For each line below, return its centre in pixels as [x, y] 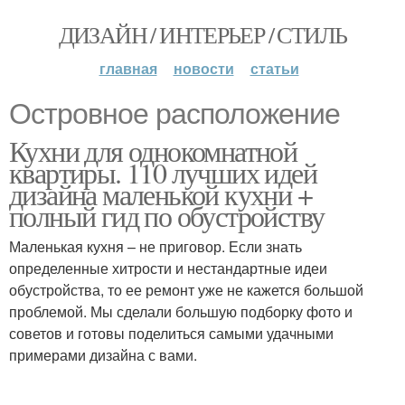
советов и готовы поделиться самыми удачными [171, 333]
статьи [274, 68]
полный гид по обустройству [167, 216]
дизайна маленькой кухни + [160, 194]
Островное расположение [174, 114]
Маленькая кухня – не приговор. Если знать [155, 246]
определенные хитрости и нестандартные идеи [168, 268]
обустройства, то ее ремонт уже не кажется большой [186, 290]
